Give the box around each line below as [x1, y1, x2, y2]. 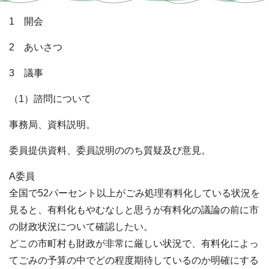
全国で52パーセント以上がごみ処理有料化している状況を [9, 188, 260, 199]
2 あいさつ [9, 42, 62, 53]
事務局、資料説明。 [9, 119, 95, 130]
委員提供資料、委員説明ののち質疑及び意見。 [9, 145, 211, 156]
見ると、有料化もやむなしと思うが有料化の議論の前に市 [9, 205, 259, 216]
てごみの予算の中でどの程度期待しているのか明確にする [9, 255, 259, 266]
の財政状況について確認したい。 [9, 222, 153, 232]
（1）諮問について [9, 94, 91, 104]
